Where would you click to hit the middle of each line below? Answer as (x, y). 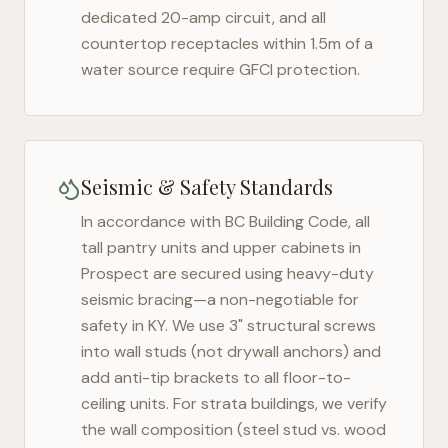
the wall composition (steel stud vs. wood (233, 429)
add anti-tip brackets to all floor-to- (216, 377)
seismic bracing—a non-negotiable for (220, 299)
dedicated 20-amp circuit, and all (203, 17)
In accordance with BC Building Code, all (225, 221)
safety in (114, 325)
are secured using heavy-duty (261, 273)
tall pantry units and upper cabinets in (221, 247)
